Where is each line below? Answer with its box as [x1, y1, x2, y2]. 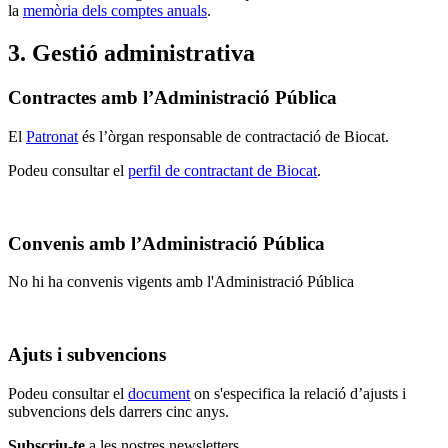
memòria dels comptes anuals [23, 2, 207, 20]
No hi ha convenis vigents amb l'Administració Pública [8, 273, 354, 291]
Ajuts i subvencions [8, 344, 166, 365]
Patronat [26, 127, 78, 145]
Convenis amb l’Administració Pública [8, 232, 325, 254]
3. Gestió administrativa [8, 40, 255, 67]
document [128, 384, 190, 402]
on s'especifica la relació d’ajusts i [190, 384, 406, 402]
